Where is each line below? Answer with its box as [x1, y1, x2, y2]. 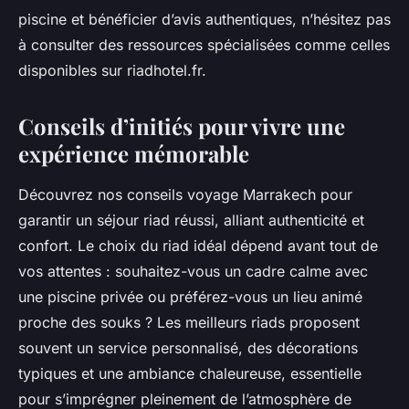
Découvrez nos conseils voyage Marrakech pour [18, 185, 352, 204]
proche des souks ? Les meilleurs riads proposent [18, 313, 360, 332]
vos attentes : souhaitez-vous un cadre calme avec [18, 262, 368, 281]
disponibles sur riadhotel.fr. [18, 61, 206, 80]
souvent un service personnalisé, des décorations [18, 339, 358, 358]
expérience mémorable [18, 139, 249, 169]
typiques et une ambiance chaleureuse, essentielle [18, 364, 362, 383]
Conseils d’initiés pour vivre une [18, 111, 345, 142]
